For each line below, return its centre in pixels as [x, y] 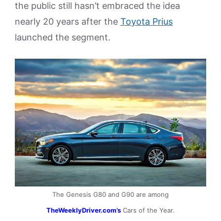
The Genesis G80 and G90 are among [110, 194]
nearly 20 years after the [68, 21]
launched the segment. [63, 37]
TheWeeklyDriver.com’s [84, 210]
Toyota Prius [147, 21]
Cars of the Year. [148, 210]
